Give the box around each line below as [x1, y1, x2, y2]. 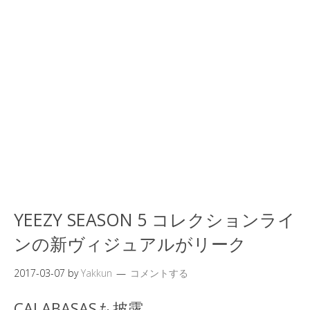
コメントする [130, 266, 188, 280]
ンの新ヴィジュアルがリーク [14, 232, 246, 255]
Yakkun [81, 266, 112, 280]
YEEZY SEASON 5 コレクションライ [14, 208, 295, 231]
